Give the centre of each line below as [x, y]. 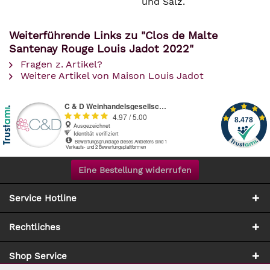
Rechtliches [35, 227]
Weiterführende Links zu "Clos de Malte [113, 35]
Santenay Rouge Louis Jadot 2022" [101, 49]
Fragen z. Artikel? [60, 64]
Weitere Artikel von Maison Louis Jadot [111, 76]
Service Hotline [43, 198]
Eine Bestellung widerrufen [135, 170]
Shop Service [38, 256]
